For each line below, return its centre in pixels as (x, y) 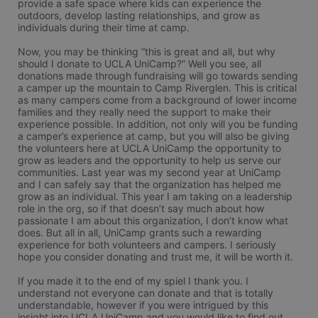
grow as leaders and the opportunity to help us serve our (149, 160)
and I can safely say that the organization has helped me (149, 184)
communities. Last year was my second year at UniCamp (149, 172)
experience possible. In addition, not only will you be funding (158, 124)
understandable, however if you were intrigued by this (143, 305)
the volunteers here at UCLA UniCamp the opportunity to (149, 148)
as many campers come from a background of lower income (157, 100)
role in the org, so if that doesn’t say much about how (141, 208)
